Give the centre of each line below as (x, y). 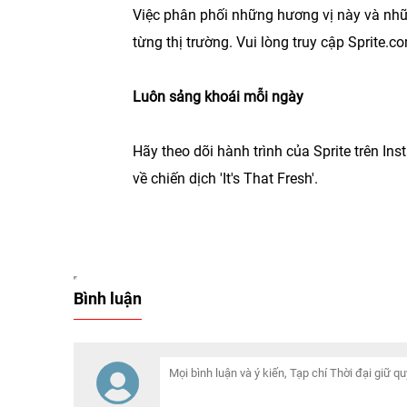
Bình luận (108, 298)
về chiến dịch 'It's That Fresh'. (225, 179)
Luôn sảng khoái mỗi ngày (218, 97)
